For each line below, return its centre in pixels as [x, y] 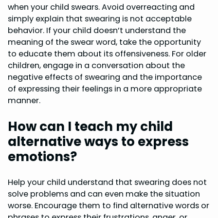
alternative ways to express [98, 141]
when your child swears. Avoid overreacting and [101, 7]
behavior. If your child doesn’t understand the [97, 30]
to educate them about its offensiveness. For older [107, 54]
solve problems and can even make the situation [104, 194]
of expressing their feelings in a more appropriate [105, 89]
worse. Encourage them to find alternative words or [109, 206]
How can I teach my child [90, 126]
